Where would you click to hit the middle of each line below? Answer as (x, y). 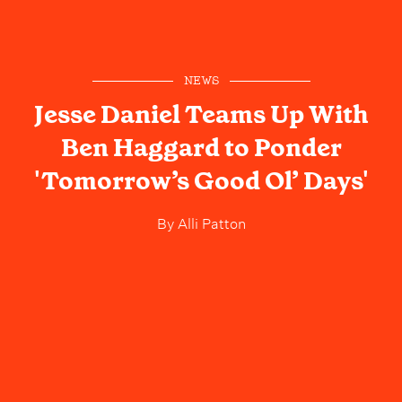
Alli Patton (210, 222)
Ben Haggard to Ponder (201, 148)
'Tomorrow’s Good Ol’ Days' (201, 181)
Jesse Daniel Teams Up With (201, 115)
